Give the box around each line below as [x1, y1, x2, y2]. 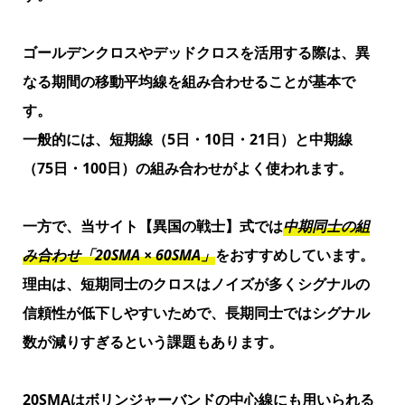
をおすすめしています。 [214, 245, 374, 266]
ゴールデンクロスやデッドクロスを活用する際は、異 [22, 42, 370, 63]
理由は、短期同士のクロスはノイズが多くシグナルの [22, 274, 370, 295]
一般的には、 [22, 129, 109, 150]
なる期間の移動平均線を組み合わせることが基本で [22, 71, 355, 92]
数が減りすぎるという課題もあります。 [22, 332, 283, 353]
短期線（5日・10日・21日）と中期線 [108, 129, 353, 150]
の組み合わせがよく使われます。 [135, 158, 353, 179]
